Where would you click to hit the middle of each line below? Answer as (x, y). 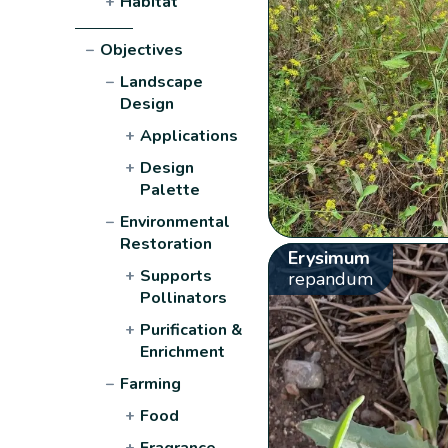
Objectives (142, 49)
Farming (151, 383)
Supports (176, 275)
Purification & (192, 329)
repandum (330, 278)
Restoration (166, 243)
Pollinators (184, 297)
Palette (170, 189)
